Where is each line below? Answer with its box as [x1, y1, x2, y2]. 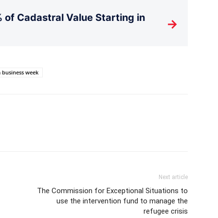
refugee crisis [144, 206, 188, 216]
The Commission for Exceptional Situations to [37, 186, 188, 195]
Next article [159, 173, 188, 181]
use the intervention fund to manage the [56, 196, 188, 205]
